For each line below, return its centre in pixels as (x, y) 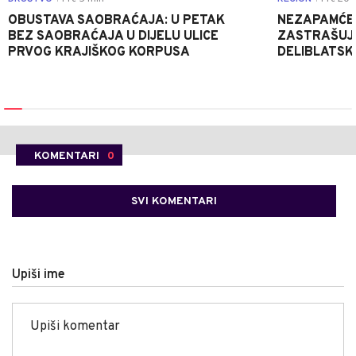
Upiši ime (39, 275)
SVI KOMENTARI (174, 201)
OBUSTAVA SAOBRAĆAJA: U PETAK (116, 20)
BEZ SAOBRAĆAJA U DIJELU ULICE (113, 36)
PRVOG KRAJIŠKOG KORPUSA (99, 52)
